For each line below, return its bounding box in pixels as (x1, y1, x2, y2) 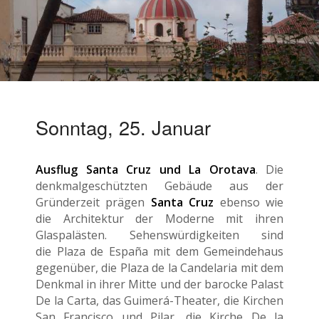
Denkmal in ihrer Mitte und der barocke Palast (36, 276, 283, 292)
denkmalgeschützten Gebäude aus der (36, 177, 283, 194)
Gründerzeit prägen (36, 194, 151, 210)
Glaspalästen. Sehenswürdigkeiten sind (36, 226, 283, 243)
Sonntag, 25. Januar (36, 113, 211, 142)
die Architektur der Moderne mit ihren (36, 210, 283, 226)
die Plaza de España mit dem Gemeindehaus (36, 243, 283, 259)
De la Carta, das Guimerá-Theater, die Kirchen (36, 292, 283, 308)
